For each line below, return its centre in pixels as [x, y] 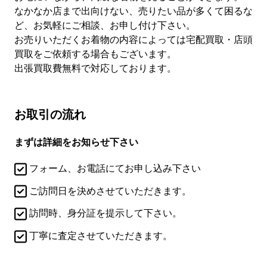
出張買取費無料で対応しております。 [95, 68]
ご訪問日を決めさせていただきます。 [109, 190]
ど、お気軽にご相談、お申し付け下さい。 [105, 25]
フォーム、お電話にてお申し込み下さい [114, 168]
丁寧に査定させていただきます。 [100, 236]
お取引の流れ [50, 114]
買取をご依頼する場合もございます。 [95, 54]
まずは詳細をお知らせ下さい [76, 142]
